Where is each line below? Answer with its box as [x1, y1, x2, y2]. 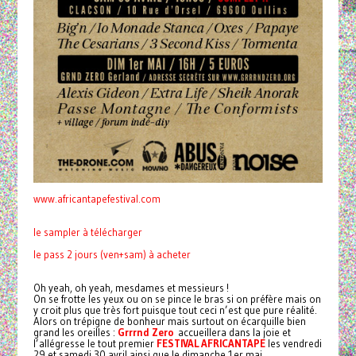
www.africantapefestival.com [33, 192, 161, 205]
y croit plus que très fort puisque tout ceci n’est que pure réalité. [33, 303, 317, 316]
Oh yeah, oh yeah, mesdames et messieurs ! [33, 281, 229, 294]
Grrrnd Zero [117, 325, 174, 339]
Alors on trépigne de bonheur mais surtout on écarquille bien [33, 314, 306, 327]
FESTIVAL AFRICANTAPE [156, 336, 265, 350]
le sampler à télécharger [33, 225, 142, 238]
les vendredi [265, 336, 322, 350]
